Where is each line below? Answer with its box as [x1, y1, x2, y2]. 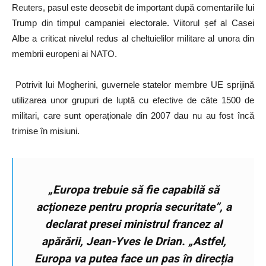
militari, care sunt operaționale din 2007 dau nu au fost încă [12, 110, 254, 121]
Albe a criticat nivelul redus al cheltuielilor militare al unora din [12, 33, 254, 43]
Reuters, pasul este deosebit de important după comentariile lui [12, 2, 254, 12]
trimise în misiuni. [12, 125, 80, 136]
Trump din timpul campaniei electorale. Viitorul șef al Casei [12, 17, 254, 28]
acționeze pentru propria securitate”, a [36, 199, 232, 214]
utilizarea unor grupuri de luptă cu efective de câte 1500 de [12, 94, 254, 105]
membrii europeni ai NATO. [12, 48, 117, 59]
